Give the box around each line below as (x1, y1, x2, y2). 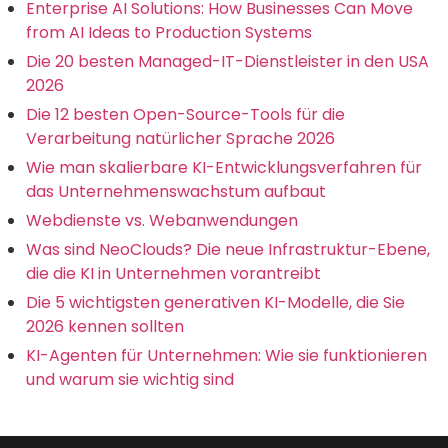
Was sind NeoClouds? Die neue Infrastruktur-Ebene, (26, 237, 430, 261)
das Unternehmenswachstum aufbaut (26, 179, 326, 203)
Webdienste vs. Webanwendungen (26, 208, 298, 232)
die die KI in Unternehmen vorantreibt (26, 261, 321, 285)
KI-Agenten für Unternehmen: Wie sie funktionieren (26, 343, 427, 367)
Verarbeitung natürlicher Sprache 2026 (26, 126, 335, 150)
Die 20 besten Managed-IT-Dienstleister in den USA (26, 49, 429, 73)
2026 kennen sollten (26, 314, 184, 338)
